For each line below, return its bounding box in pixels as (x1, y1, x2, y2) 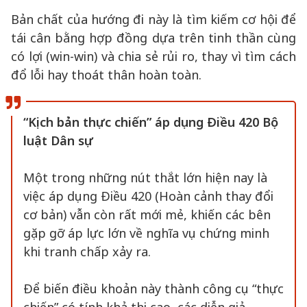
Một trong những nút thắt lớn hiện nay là (23, 169, 267, 186)
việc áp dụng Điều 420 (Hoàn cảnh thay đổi (23, 188, 273, 204)
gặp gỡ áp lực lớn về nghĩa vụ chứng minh (23, 225, 269, 241)
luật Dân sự (23, 132, 93, 149)
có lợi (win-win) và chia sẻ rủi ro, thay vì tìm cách (11, 48, 296, 64)
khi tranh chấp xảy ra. (23, 243, 151, 260)
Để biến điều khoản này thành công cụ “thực (23, 280, 284, 297)
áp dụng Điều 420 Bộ (151, 114, 278, 130)
